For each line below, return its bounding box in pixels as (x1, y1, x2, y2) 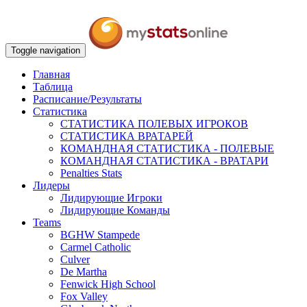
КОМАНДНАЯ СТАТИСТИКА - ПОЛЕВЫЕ (60, 143, 274, 154)
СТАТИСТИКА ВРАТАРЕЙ (60, 130, 193, 142)
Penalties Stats (60, 167, 122, 179)
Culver (60, 254, 90, 265)
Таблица (33, 81, 73, 93)
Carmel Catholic (60, 241, 131, 253)
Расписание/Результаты (33, 93, 142, 105)
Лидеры (33, 180, 70, 191)
